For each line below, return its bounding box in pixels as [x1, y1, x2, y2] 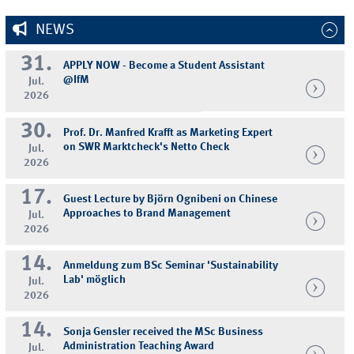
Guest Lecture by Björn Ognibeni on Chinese [63, 193, 278, 205]
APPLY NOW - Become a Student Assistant [63, 60, 265, 72]
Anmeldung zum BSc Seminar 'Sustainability [63, 260, 279, 272]
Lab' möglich [63, 274, 126, 286]
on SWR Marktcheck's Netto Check [63, 141, 230, 153]
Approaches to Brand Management [63, 207, 232, 219]
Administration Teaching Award [63, 341, 215, 352]
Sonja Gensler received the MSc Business [63, 326, 264, 338]
